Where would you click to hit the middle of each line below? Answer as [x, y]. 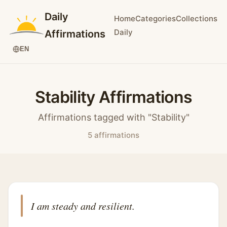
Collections [197, 18]
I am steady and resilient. [83, 206]
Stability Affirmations [113, 97]
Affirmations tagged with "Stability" [113, 117]
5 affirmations [113, 135]
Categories [156, 18]
